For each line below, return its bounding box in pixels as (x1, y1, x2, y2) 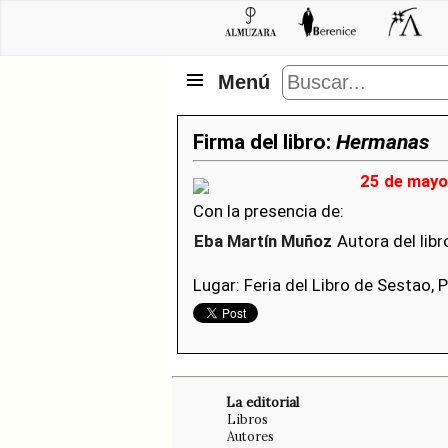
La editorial (226, 394, 299, 411)
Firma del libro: (193, 130, 336, 154)
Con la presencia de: (193, 201, 344, 221)
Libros (227, 411, 268, 427)
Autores (227, 428, 274, 444)
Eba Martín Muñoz (194, 231, 332, 251)
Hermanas (336, 130, 429, 154)
